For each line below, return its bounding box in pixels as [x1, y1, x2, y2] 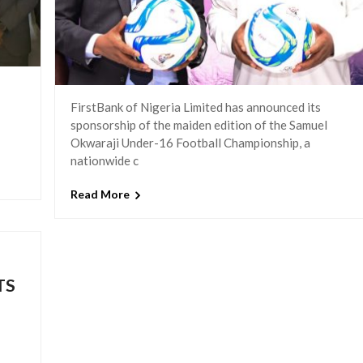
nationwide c [70, 152, 139, 168]
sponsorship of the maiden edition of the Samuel [70, 117, 327, 132]
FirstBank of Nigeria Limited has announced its [70, 99, 321, 114]
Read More [70, 187, 130, 202]
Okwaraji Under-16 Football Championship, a [70, 135, 310, 150]
